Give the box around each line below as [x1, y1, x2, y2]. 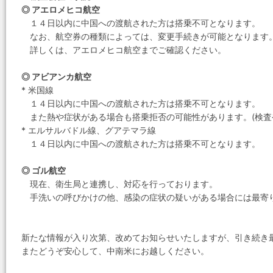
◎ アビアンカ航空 [21, 71, 91, 82]
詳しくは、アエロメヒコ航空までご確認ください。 [21, 44, 226, 55]
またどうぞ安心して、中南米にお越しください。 [21, 246, 209, 256]
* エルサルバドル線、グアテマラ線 [21, 125, 156, 135]
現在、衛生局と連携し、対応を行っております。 [21, 179, 218, 189]
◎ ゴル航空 [21, 165, 66, 175]
